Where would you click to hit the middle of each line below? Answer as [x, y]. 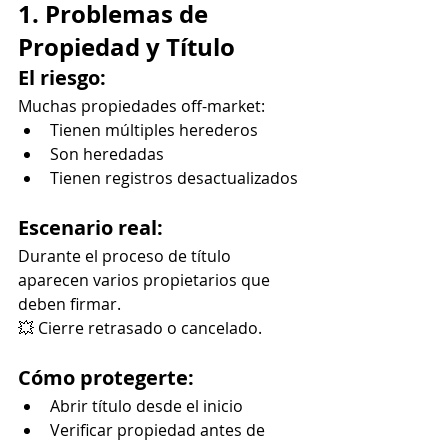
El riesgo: [62, 77]
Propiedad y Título [126, 46]
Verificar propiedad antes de [159, 429]
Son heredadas [107, 153]
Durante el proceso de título [126, 255]
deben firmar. [69, 303]
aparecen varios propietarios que [146, 279]
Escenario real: [90, 227]
